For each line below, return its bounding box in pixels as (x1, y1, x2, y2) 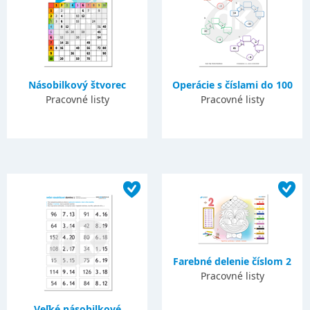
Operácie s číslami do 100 (172, 78, 293, 91)
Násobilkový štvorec (28, 78, 127, 91)
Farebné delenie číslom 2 (173, 255, 292, 268)
